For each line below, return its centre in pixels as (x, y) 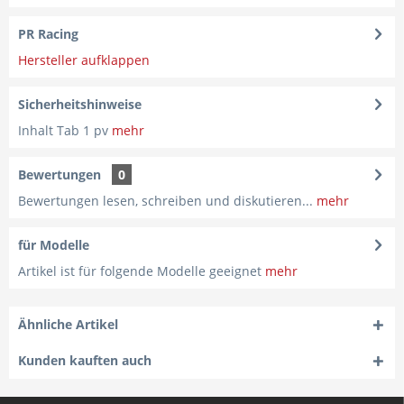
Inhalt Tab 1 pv (65, 130)
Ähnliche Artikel (68, 324)
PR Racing (48, 34)
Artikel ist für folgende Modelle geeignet (142, 271)
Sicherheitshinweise (80, 104)
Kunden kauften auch (85, 360)
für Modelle (54, 245)
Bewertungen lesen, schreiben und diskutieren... (165, 201)
